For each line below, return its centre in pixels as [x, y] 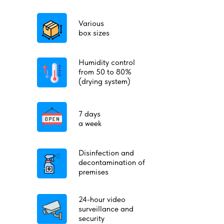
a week [90, 123]
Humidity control [107, 62]
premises [93, 172]
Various [91, 23]
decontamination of [112, 162]
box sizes [94, 33]
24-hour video [102, 199]
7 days [89, 114]
